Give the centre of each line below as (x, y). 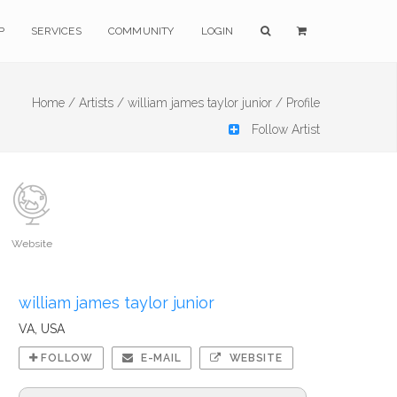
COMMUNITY (141, 31)
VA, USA (42, 329)
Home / (54, 103)
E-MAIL (160, 358)
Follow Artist (284, 129)
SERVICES (56, 31)
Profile (303, 103)
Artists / (101, 103)
